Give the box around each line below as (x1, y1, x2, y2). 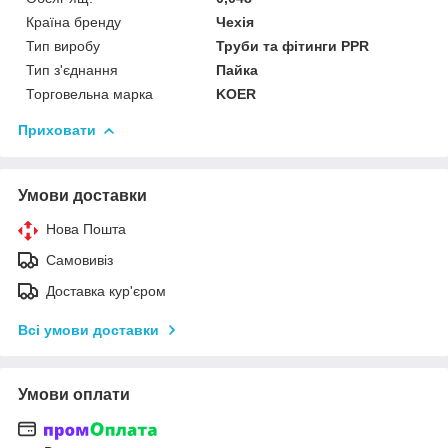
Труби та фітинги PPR (216, 37, 370, 54)
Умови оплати (18, 385, 130, 403)
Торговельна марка (26, 85, 153, 102)
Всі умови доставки (18, 321, 159, 338)
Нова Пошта (46, 220, 126, 237)
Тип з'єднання (26, 61, 118, 78)
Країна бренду (26, 13, 121, 30)
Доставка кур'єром (46, 282, 166, 299)
